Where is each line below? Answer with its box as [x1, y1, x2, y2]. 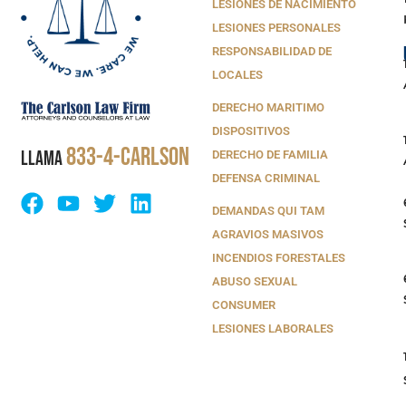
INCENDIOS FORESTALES [212, 251, 345, 266]
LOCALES [212, 68, 263, 82]
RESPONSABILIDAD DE [212, 44, 332, 59]
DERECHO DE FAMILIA [212, 148, 328, 162]
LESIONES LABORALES [212, 322, 333, 336]
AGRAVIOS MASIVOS [212, 227, 324, 242]
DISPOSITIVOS [212, 124, 290, 139]
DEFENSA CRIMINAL [212, 171, 320, 186]
